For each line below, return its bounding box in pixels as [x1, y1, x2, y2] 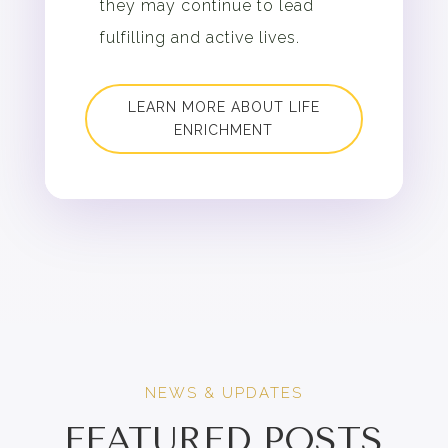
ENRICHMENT [174, 121, 274, 138]
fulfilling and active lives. [99, 27, 300, 47]
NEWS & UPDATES [144, 384, 303, 403]
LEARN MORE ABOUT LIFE [127, 98, 320, 115]
